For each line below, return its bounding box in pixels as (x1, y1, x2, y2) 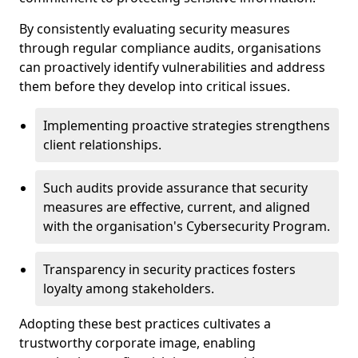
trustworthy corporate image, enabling (19, 334, 256, 352)
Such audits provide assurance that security (43, 179, 308, 197)
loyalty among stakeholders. (43, 280, 214, 297)
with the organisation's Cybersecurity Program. (43, 217, 330, 235)
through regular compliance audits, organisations (19, 39, 321, 57)
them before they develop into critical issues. (19, 78, 290, 95)
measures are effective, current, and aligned (43, 198, 310, 216)
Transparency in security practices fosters (43, 261, 296, 278)
